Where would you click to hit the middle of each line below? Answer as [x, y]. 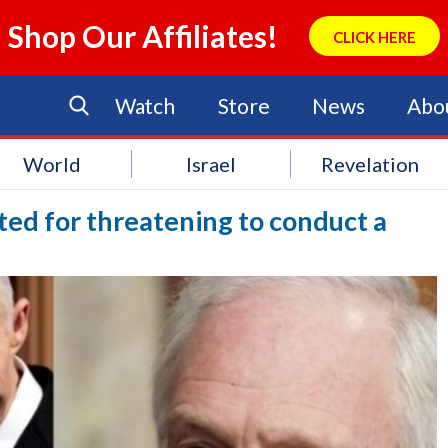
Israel [211, 164]
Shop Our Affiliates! [143, 36]
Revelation [370, 164]
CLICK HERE [374, 37]
